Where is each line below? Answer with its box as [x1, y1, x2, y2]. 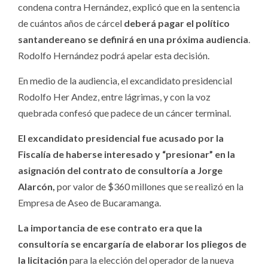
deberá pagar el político [124, 17, 230, 29]
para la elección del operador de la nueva [69, 254, 234, 266]
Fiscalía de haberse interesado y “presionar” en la [18, 148, 235, 160]
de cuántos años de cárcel [18, 17, 124, 29]
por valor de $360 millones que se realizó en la [57, 181, 243, 193]
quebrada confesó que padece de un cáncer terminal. [18, 107, 231, 119]
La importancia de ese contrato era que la [18, 222, 202, 234]
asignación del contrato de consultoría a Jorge [18, 165, 223, 176]
